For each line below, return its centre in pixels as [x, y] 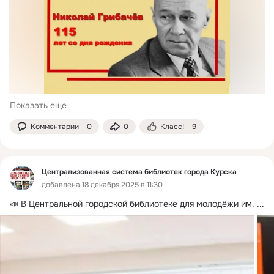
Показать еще [38, 106]
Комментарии [55, 127]
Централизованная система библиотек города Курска [139, 172]
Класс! [172, 127]
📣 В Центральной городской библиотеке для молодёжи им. [132, 204]
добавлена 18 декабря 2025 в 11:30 [102, 185]
